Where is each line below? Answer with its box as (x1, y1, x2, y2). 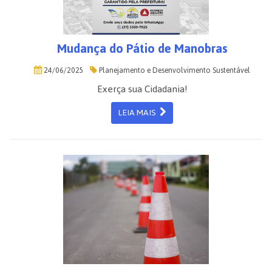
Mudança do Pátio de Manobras (56, 37, 228, 60)
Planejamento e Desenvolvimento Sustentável (97, 63, 250, 78)
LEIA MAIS (118, 104, 160, 121)
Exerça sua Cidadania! (97, 80, 188, 98)
